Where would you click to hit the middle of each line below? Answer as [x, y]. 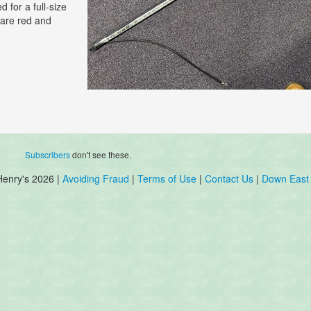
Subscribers [48, 155]
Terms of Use [167, 179]
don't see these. [101, 155]
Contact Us [230, 179]
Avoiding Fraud [96, 179]
